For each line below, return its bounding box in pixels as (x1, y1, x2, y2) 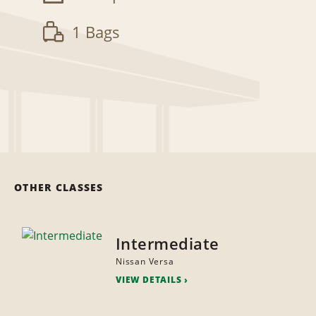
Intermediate (115, 233, 219, 255)
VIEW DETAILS (115, 274, 182, 286)
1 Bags (72, 21, 120, 43)
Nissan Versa (115, 255, 174, 268)
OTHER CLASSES (14, 181, 104, 195)
